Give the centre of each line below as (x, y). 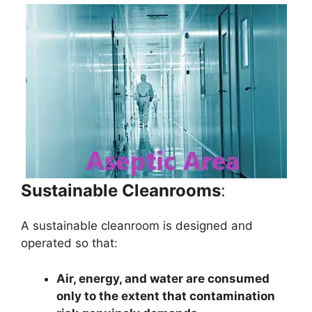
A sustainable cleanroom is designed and (137, 226)
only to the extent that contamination (166, 296)
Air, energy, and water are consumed (163, 278)
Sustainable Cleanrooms (121, 190)
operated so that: (69, 243)
